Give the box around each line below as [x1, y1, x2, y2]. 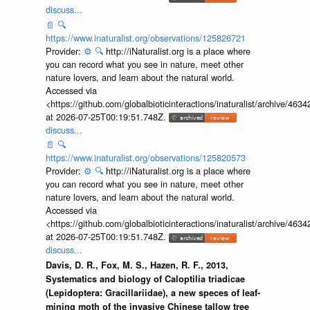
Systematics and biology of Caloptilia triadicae [45, 272, 245, 285]
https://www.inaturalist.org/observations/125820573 [45, 151, 246, 165]
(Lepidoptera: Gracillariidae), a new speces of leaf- [45, 286, 260, 299]
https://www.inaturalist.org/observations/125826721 [45, 30, 246, 44]
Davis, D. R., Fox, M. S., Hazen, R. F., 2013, [45, 258, 228, 271]
